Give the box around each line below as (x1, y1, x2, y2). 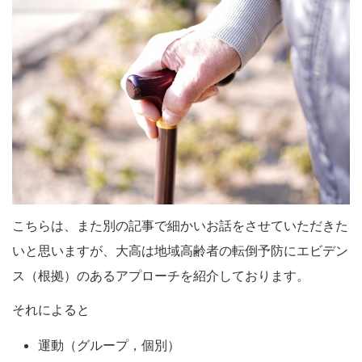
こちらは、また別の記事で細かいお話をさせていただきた (12, 217, 348, 234)
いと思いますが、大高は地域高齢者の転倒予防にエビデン (12, 242, 348, 259)
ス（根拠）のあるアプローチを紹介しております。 (12, 267, 309, 284)
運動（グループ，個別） (38, 337, 180, 354)
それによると (12, 301, 90, 318)
